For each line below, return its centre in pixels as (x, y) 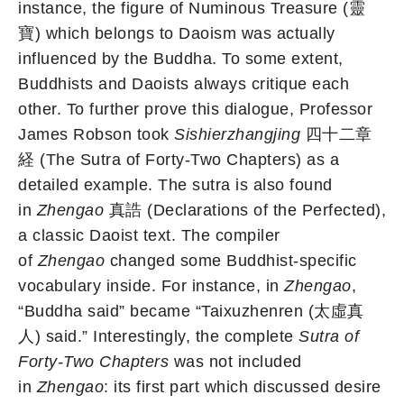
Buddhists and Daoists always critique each (184, 84)
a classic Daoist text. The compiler (149, 236)
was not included (235, 362)
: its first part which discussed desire (243, 387)
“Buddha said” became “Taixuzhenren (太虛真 (191, 312)
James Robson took (96, 135)
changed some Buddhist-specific (231, 261)
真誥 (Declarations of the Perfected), (245, 211)
